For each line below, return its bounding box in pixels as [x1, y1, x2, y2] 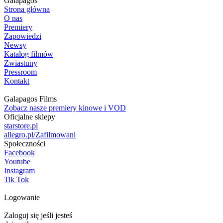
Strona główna [4, 5, 50, 13]
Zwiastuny [4, 59, 37, 67]
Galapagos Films [4, 95, 57, 103]
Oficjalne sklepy [4, 112, 55, 121]
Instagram [4, 166, 35, 175]
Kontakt [4, 77, 29, 85]
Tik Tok [4, 175, 29, 184]
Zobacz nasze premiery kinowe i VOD [4, 104, 126, 112]
